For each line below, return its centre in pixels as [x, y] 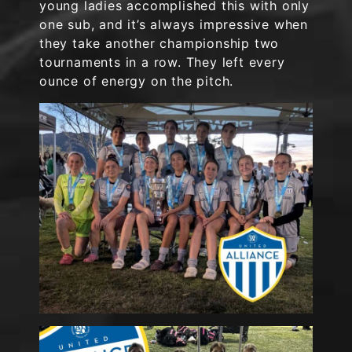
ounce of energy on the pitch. [137, 81]
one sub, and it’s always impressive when [174, 24]
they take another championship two [159, 43]
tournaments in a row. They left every [162, 62]
